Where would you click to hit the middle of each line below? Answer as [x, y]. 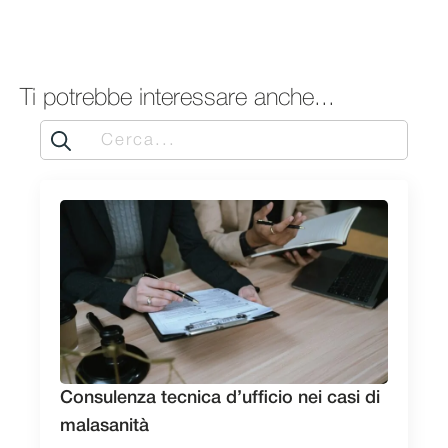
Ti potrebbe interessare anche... [177, 98]
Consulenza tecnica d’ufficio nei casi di [220, 398]
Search [67, 133]
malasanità [104, 426]
